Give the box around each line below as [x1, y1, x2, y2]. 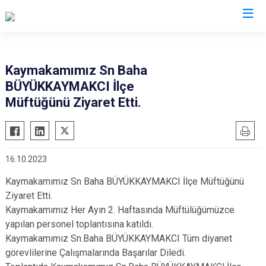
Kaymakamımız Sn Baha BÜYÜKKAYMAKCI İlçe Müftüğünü [5, 176, 244, 187]
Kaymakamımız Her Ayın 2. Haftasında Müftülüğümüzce [5, 204, 235, 216]
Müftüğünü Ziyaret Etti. [5, 95, 141, 110]
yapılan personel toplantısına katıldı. [5, 218, 153, 230]
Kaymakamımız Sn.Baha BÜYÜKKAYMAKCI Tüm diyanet [5, 233, 232, 244]
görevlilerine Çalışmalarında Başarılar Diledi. [5, 247, 186, 258]
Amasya [109, 33, 157, 47]
